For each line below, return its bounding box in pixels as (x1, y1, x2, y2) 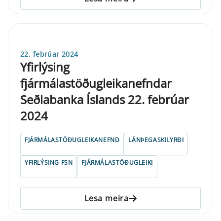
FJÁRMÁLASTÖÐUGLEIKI (81, 158, 153, 167)
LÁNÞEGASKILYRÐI (128, 135, 184, 144)
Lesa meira (84, 192, 129, 204)
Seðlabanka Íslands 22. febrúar (20, 91, 189, 108)
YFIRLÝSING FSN (25, 158, 73, 167)
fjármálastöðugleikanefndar (20, 74, 172, 91)
